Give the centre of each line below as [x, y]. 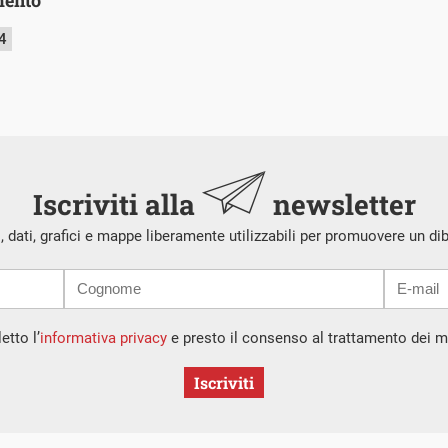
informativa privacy [103, 337]
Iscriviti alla [117, 204]
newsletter [340, 204]
